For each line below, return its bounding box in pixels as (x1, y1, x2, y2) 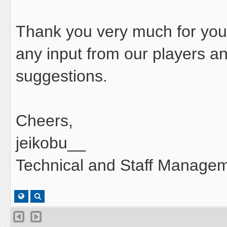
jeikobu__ (16, 134, 86, 152)
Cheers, (16, 111, 73, 130)
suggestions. (16, 67, 107, 85)
